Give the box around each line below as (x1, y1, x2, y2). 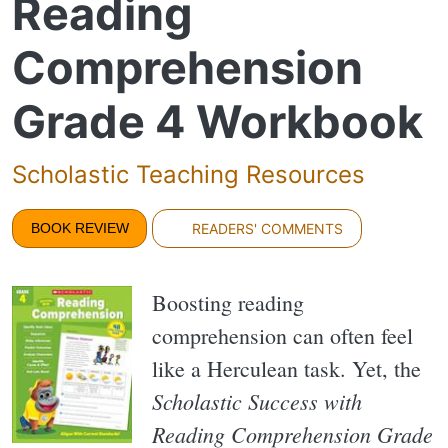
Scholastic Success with (152, 386, 362, 417)
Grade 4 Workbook (12, 93, 423, 149)
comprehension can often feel (152, 321, 413, 351)
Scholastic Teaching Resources (12, 159, 365, 189)
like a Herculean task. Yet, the (152, 354, 421, 384)
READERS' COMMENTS (188, 219, 344, 237)
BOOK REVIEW (30, 219, 129, 236)
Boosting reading (152, 288, 304, 318)
